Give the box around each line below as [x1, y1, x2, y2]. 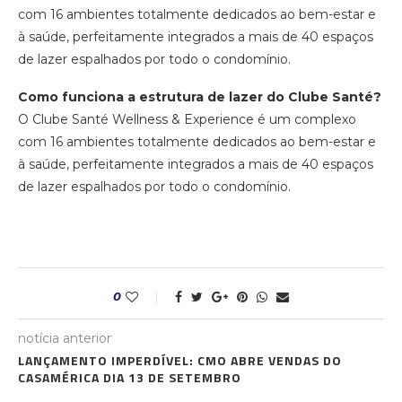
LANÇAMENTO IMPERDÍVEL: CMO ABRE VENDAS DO [18, 351, 342, 371]
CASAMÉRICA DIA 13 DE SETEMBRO [18, 368, 241, 388]
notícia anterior [18, 330, 111, 347]
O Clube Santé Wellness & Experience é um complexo [18, 111, 356, 128]
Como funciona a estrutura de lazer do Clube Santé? [18, 89, 381, 106]
